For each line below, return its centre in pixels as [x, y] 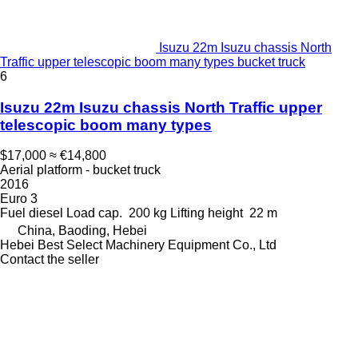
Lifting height [207, 213]
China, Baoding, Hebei [82, 231]
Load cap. [94, 213]
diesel [46, 213]
